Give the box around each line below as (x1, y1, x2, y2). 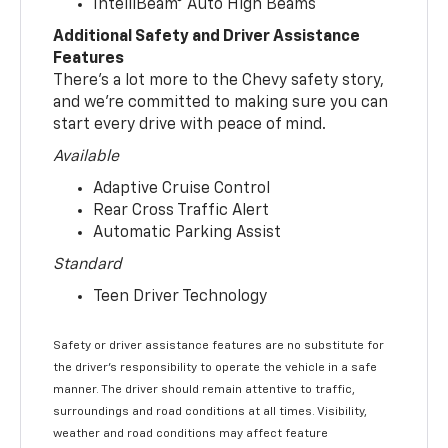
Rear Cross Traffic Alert (93, 203, 270, 220)
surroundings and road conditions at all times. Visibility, (53, 406, 368, 419)
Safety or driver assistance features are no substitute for (53, 340, 385, 353)
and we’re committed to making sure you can (53, 95, 389, 112)
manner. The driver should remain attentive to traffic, (53, 384, 356, 397)
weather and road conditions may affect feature (53, 428, 329, 441)
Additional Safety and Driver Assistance (53, 29, 361, 46)
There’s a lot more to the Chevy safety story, (53, 73, 385, 90)
